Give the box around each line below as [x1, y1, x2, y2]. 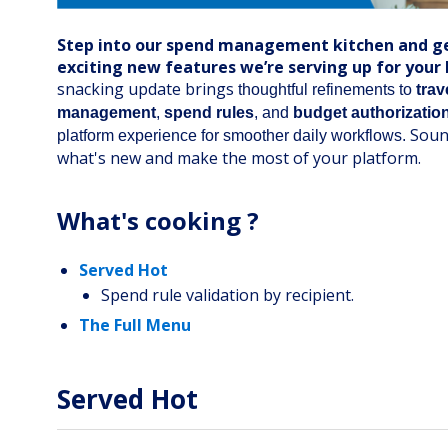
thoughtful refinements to [238, 81, 416, 99]
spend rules [164, 104, 254, 122]
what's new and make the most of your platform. [57, 147, 429, 170]
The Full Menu [79, 314, 191, 337]
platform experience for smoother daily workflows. [57, 127, 406, 145]
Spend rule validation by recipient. [101, 284, 354, 307]
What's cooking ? [57, 204, 259, 238]
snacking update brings [57, 78, 238, 101]
